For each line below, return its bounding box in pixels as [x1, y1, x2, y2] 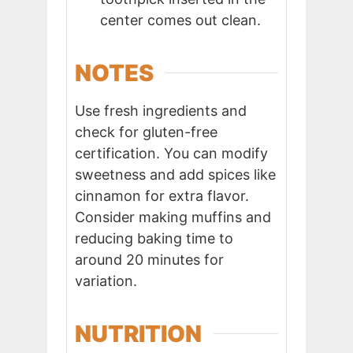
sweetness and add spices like [75, 165, 276, 183]
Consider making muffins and [75, 208, 271, 225]
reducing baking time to [75, 229, 233, 247]
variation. [75, 272, 137, 289]
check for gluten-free [75, 123, 217, 140]
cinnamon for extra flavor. [75, 187, 249, 204]
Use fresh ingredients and [75, 102, 247, 119]
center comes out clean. [100, 11, 261, 28]
